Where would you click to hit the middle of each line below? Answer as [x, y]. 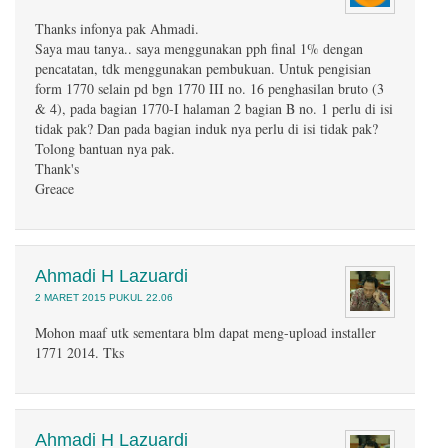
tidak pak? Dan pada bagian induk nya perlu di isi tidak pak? [206, 128]
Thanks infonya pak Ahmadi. [117, 28]
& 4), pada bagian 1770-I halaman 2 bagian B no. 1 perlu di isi [214, 108]
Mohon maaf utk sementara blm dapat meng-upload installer [205, 332]
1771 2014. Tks [79, 352]
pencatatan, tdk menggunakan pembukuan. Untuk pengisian [203, 68]
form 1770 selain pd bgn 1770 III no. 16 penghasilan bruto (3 [209, 88]
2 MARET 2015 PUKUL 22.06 [104, 297]
